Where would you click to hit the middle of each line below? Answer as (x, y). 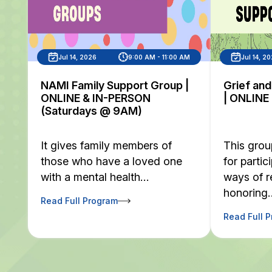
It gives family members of (106, 145)
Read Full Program (79, 201)
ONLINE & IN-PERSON (95, 98)
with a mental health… (94, 177)
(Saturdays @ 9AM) (91, 111)
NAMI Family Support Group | (114, 85)
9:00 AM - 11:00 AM (159, 57)
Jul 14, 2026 (78, 57)
